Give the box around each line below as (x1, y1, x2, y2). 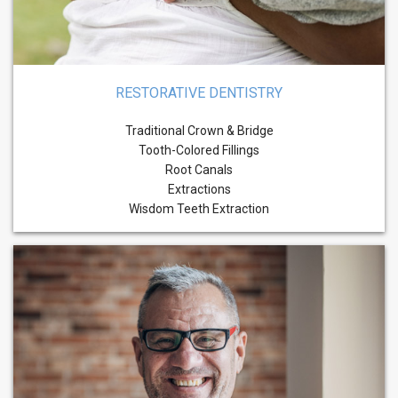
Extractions (167, 182, 231, 197)
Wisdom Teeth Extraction (129, 202, 269, 217)
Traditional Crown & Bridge (124, 123, 274, 139)
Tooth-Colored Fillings (139, 143, 259, 158)
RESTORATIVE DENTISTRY (115, 84, 283, 102)
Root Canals (165, 163, 233, 178)
